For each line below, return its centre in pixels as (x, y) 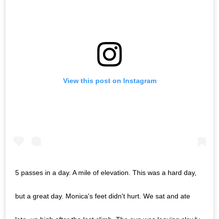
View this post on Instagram (109, 80)
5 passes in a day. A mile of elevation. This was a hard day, (106, 172)
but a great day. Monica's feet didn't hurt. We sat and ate (103, 196)
